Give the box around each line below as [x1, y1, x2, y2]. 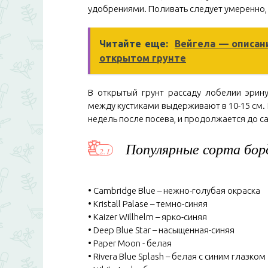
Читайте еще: [99, 38, 168, 49]
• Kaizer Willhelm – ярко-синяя [88, 212, 207, 222]
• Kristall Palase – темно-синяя [88, 199, 208, 209]
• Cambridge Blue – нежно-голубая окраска [88, 185, 260, 196]
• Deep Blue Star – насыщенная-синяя [88, 225, 234, 235]
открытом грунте [99, 53, 186, 63]
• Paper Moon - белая [88, 238, 172, 248]
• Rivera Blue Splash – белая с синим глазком [88, 251, 266, 261]
